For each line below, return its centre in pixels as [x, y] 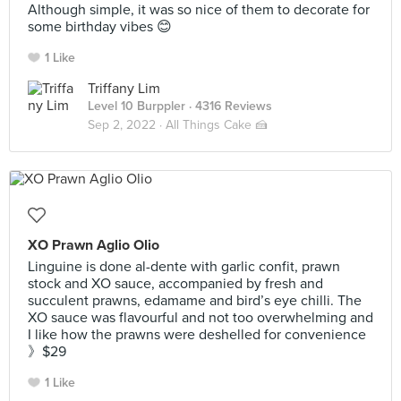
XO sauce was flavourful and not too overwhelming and [200, 318]
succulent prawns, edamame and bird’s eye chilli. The [195, 301]
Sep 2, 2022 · [127, 125]
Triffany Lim [124, 89]
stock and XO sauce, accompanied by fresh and [175, 284]
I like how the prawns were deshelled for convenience [197, 335]
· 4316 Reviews [229, 106]
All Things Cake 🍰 [217, 125]
